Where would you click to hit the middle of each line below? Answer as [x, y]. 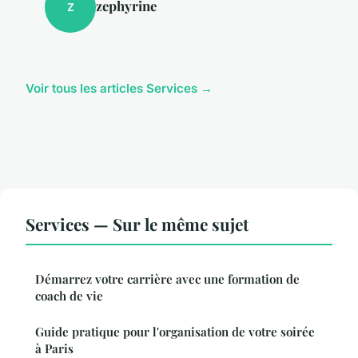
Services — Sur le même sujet [137, 224]
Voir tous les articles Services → [119, 89]
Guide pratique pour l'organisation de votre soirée [175, 332]
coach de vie [69, 296]
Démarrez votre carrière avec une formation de [167, 279]
